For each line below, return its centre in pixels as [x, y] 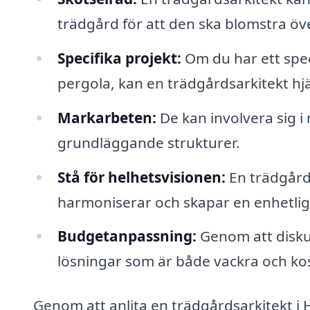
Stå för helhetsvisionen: [141, 177]
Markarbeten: [107, 117]
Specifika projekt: [119, 58]
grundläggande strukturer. [148, 142]
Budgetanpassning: [127, 236]
